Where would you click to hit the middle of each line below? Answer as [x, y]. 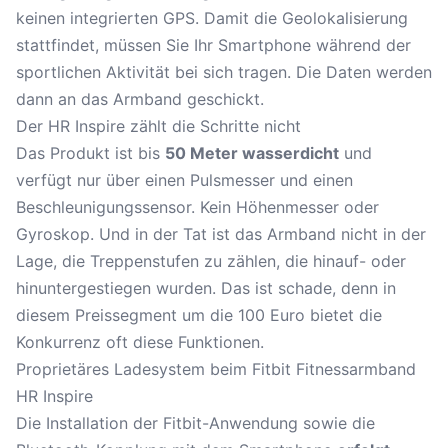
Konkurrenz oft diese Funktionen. [140, 342]
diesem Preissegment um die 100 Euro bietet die [199, 315]
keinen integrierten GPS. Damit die [149, 18]
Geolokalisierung [345, 18]
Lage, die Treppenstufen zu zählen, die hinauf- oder [211, 261]
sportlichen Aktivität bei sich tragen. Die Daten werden [224, 72]
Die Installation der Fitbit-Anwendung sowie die [195, 423]
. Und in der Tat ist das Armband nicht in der [258, 234]
